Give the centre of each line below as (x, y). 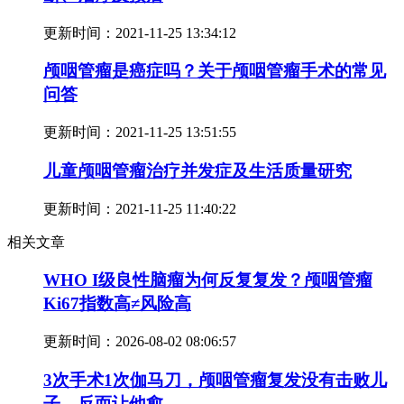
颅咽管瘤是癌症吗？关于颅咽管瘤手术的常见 (215, 71)
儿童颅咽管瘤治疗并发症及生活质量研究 (197, 170)
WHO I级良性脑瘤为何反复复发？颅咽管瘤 (208, 280)
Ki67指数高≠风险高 (117, 304)
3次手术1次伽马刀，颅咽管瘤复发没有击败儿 (215, 380)
